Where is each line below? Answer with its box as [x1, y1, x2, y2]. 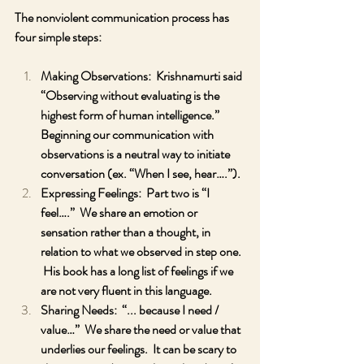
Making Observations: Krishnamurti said [41, 67, 245, 85]
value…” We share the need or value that [41, 320, 243, 339]
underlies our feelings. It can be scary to [41, 340, 239, 358]
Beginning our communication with [41, 125, 216, 144]
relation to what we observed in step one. [41, 242, 244, 261]
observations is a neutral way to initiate [41, 145, 232, 163]
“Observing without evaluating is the [41, 86, 222, 105]
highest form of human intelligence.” [41, 106, 224, 124]
